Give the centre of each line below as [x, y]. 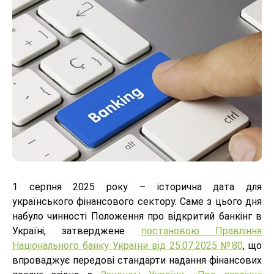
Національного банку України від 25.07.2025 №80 [128, 246]
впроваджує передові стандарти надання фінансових [137, 261]
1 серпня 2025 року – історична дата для [137, 187]
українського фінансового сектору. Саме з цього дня [137, 202]
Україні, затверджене [77, 231]
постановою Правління [202, 231]
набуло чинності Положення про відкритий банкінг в [137, 217]
